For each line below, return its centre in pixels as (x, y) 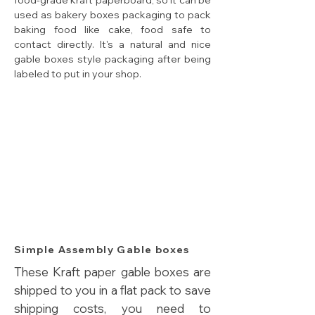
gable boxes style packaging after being (112, 59)
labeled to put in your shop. (78, 74)
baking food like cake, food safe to (112, 30)
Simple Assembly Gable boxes (102, 250)
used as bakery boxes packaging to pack (112, 15)
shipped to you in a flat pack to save (112, 290)
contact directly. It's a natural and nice (112, 45)
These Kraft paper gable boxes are (112, 272)
